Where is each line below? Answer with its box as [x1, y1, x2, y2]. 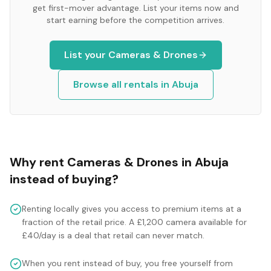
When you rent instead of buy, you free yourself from [22, 258, 233, 269]
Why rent [10, 154, 67, 170]
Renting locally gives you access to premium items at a [22, 203, 241, 214]
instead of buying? [10, 171, 119, 187]
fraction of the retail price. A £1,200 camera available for [22, 217, 247, 227]
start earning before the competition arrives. [47, 15, 224, 25]
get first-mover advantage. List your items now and [32, 2, 239, 13]
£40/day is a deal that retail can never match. [22, 230, 204, 241]
